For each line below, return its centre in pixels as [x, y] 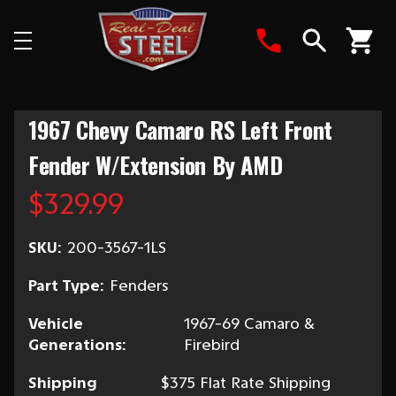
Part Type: [66, 286]
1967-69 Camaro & [250, 324]
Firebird [212, 345]
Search [340, 68]
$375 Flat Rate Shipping [246, 383]
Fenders [139, 286]
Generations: [77, 345]
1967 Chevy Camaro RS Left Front [180, 129]
